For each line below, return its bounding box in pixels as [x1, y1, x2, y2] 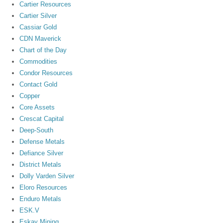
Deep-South [19, 126, 54, 134]
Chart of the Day [19, 46, 67, 54]
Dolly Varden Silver [19, 172, 75, 180]
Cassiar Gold [19, 23, 57, 31]
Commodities [19, 57, 58, 65]
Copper [19, 92, 40, 100]
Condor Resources [19, 69, 73, 77]
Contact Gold [19, 80, 58, 88]
